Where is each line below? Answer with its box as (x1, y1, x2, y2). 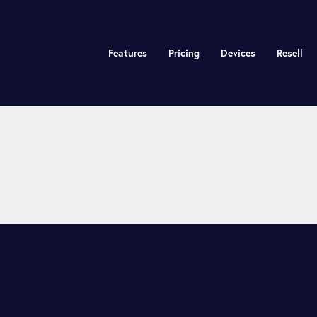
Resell (276, 47, 303, 59)
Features (108, 47, 147, 59)
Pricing (168, 47, 200, 59)
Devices (220, 47, 255, 59)
